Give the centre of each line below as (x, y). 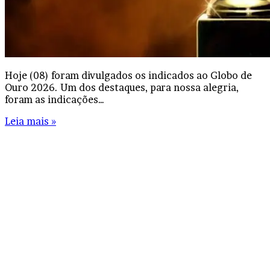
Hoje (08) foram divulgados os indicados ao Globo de (128, 75)
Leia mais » (30, 121)
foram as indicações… (55, 99)
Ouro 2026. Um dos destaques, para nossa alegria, (122, 87)
